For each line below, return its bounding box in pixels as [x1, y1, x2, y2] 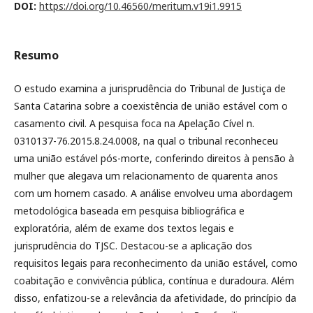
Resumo [14, 47, 59, 63]
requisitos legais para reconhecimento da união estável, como [14, 256, 298, 270]
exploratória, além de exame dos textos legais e [14, 221, 234, 235]
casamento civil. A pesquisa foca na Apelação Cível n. [14, 116, 254, 130]
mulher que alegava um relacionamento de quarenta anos [14, 168, 278, 182]
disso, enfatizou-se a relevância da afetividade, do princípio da [14, 291, 296, 305]
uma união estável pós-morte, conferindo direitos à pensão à [14, 151, 294, 165]
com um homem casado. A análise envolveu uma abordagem [14, 186, 293, 200]
